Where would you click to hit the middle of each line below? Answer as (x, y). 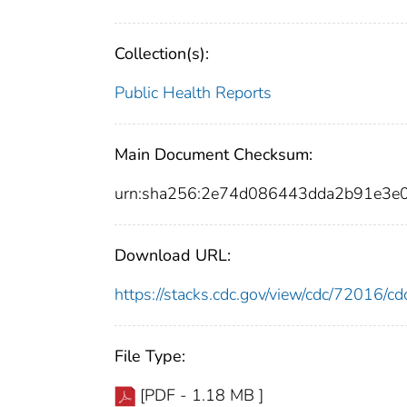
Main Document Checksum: (213, 155)
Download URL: (173, 256)
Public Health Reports (193, 93)
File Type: (150, 357)
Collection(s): (162, 54)
